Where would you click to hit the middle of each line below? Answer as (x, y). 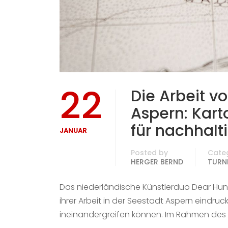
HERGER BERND (157, 162)
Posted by (149, 152)
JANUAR (73, 130)
